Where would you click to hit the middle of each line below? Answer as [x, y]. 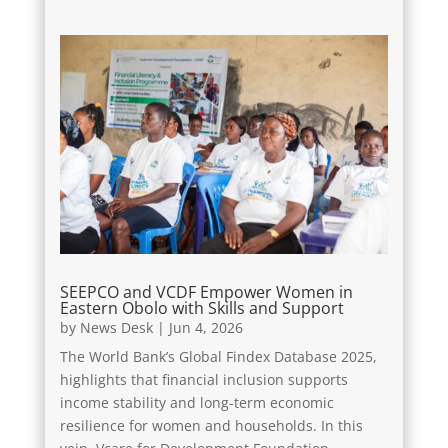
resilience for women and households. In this [211, 425]
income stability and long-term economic [196, 402]
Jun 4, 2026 [205, 327]
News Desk [116, 327]
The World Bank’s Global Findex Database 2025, [218, 356]
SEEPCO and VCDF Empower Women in [206, 291]
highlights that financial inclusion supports [203, 379]
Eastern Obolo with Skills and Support [201, 307]
